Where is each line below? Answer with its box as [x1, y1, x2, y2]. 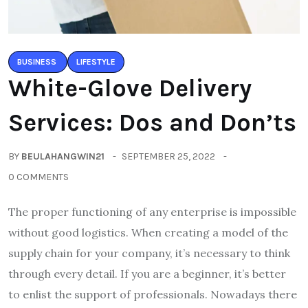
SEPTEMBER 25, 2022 [122, 151, 215, 163]
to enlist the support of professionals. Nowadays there [8, 287, 297, 302]
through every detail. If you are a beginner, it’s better [8, 267, 286, 281]
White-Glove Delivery [8, 74, 252, 103]
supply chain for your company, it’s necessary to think [8, 246, 290, 261]
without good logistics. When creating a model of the [8, 225, 288, 240]
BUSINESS [17, 57, 56, 67]
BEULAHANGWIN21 [21, 151, 104, 163]
